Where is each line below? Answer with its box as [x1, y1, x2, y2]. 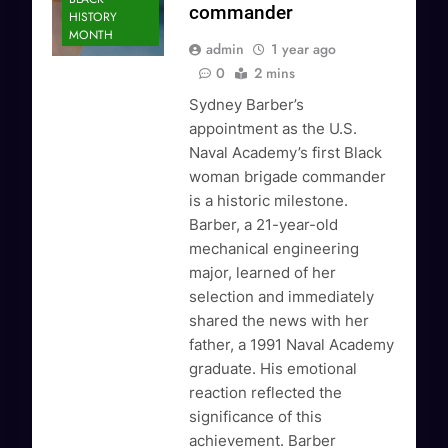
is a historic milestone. [189, 191, 349, 211]
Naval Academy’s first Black [189, 143, 383, 163]
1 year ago [271, 39, 337, 60]
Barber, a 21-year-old [189, 215, 339, 235]
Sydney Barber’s [189, 95, 305, 115]
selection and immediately [189, 287, 375, 307]
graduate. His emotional [189, 359, 358, 379]
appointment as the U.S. [189, 119, 358, 139]
